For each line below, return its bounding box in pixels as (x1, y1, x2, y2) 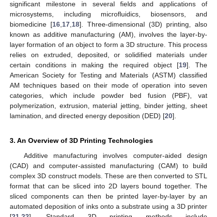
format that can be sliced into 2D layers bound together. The (10, 182, 207, 190)
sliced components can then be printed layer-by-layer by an (10, 192, 207, 200)
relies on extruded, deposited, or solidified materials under (10, 50, 207, 59)
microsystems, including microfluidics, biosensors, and (10, 10, 207, 18)
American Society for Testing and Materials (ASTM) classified (10, 71, 207, 79)
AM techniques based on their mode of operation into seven (10, 81, 207, 89)
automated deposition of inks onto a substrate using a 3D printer (10, 202, 207, 210)
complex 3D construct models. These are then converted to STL (10, 171, 207, 180)
